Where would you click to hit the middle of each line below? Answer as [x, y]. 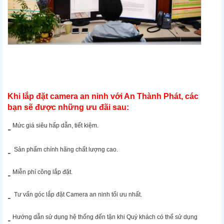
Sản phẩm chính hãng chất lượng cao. [66, 150]
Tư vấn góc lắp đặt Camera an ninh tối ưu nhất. [78, 195]
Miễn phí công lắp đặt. [42, 172]
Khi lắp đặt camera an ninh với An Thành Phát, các [103, 96]
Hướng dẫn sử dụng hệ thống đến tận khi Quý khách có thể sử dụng [104, 217]
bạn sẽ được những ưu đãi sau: [68, 107]
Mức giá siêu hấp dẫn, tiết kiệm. [55, 126]
